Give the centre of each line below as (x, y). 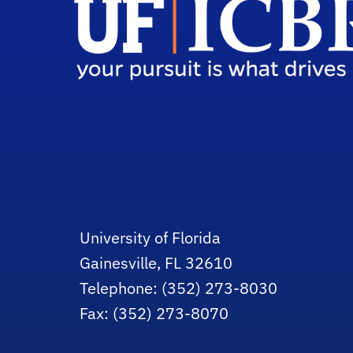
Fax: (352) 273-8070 (154, 313)
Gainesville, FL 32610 (156, 263)
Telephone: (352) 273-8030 (179, 288)
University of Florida (150, 238)
